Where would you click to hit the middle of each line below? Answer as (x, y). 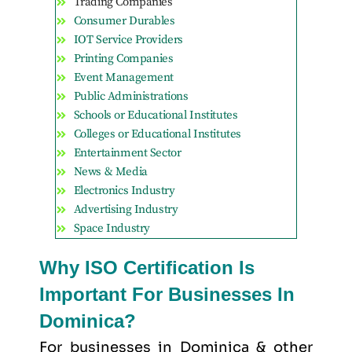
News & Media (110, 172)
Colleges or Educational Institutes (157, 134)
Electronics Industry (124, 191)
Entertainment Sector (127, 153)
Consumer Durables (124, 21)
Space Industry (112, 229)
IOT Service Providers (128, 40)
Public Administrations (131, 97)
